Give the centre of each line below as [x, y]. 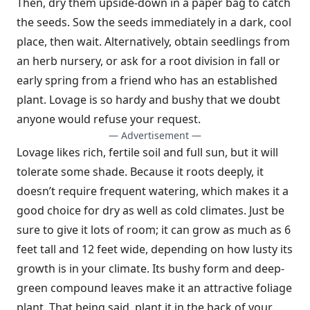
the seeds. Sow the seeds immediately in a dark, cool [154, 22]
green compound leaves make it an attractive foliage [154, 288]
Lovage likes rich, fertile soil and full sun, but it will [147, 152]
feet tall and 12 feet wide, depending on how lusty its [155, 249]
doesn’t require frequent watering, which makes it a [153, 191]
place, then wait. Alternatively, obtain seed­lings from [153, 42]
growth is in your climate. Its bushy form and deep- [151, 268]
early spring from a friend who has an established [147, 80]
